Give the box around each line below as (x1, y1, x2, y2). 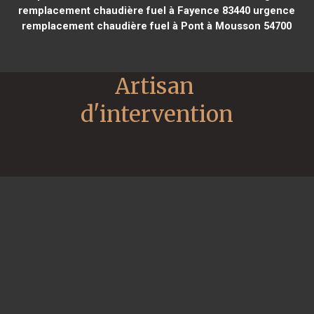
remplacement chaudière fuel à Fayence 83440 (18, 4, 251, 17)
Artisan (115, 71, 194, 100)
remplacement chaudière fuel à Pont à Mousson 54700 (22, 19, 292, 32)
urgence (250, 4, 296, 17)
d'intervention (81, 100, 233, 128)
